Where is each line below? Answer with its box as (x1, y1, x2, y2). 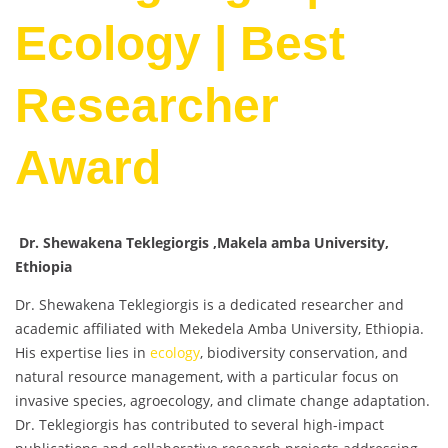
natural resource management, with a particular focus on (15, 367, 399, 387)
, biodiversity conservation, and (200, 343, 408, 363)
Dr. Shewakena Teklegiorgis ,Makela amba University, (15, 233, 389, 253)
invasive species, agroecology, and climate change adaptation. (15, 391, 430, 411)
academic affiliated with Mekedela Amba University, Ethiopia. (15, 319, 424, 339)
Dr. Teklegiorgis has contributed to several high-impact (15, 415, 384, 435)
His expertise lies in (15, 343, 150, 363)
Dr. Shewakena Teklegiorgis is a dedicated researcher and (15, 295, 404, 315)
